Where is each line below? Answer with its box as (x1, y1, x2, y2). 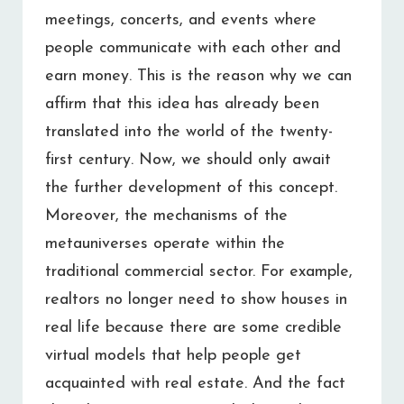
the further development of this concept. (45, 179, 337, 197)
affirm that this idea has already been (45, 95, 319, 113)
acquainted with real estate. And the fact (45, 374, 345, 392)
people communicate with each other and (45, 39, 341, 57)
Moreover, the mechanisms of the (45, 207, 288, 225)
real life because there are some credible (45, 318, 342, 336)
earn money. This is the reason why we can (45, 67, 352, 85)
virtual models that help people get (45, 346, 301, 364)
